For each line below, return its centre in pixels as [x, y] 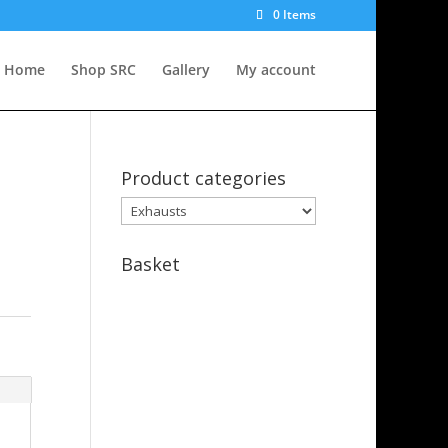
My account [276, 69]
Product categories [203, 178]
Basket [150, 264]
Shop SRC [103, 69]
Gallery [186, 69]
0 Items [294, 14]
